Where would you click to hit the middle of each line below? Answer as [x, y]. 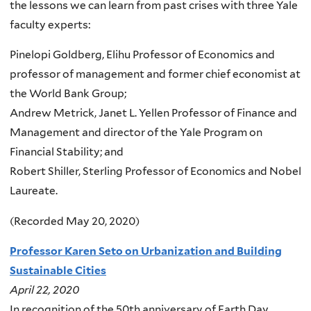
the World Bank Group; [68, 94]
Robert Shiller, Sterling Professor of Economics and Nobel [155, 171]
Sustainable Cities [58, 271]
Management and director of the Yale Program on [136, 133]
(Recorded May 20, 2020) [75, 221]
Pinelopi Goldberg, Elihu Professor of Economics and [142, 55]
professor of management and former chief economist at [155, 74]
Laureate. [34, 191]
